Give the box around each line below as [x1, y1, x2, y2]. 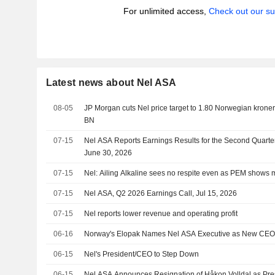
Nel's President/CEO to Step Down [84, 250, 199, 258]
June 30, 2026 [84, 149, 133, 157]
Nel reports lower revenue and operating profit [84, 209, 238, 218]
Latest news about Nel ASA [45, 77, 177, 88]
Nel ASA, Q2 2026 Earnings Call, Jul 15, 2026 [84, 189, 238, 198]
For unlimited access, [123, 6, 209, 16]
